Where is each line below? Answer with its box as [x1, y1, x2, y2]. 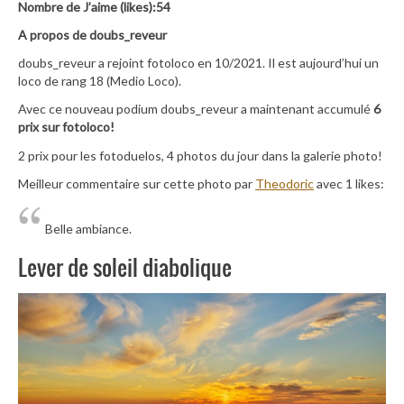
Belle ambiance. [45, 221, 132, 237]
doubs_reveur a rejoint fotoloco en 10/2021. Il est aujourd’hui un [18, 55, 379, 71]
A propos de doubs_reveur [18, 26, 167, 42]
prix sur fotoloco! [18, 119, 115, 135]
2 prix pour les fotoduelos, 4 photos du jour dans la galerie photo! [18, 147, 382, 163]
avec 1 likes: [314, 175, 384, 191]
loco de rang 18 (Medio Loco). [18, 73, 181, 89]
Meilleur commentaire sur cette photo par [18, 175, 255, 191]
